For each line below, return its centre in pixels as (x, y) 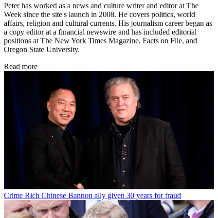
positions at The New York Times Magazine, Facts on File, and (100, 41)
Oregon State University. (44, 50)
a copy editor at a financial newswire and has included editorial (100, 32)
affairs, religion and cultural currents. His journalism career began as (108, 23)
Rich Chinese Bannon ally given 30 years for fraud (103, 196)
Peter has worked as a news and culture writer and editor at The (101, 6)
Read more (21, 67)
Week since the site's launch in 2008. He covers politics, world (100, 15)
